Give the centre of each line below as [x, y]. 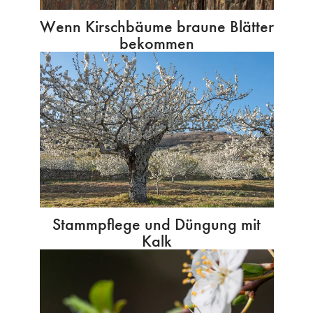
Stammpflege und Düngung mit [156, 224]
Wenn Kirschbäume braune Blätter [156, 26]
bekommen [156, 43]
